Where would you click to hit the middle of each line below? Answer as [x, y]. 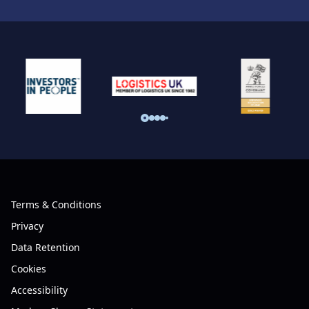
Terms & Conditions [56, 205]
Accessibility [39, 290]
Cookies [29, 269]
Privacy [27, 226]
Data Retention [46, 247]
